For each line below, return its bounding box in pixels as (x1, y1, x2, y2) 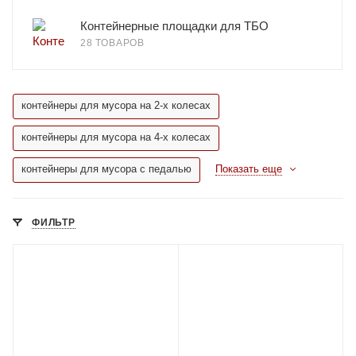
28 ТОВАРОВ (80, 37, 145, 48)
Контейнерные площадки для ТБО (80, 19, 269, 33)
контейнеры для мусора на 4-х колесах (21, 131, 211, 143)
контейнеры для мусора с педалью (21, 163, 192, 175)
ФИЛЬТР (32, 217, 75, 228)
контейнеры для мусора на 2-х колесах (21, 99, 211, 111)
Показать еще (215, 163, 282, 175)
